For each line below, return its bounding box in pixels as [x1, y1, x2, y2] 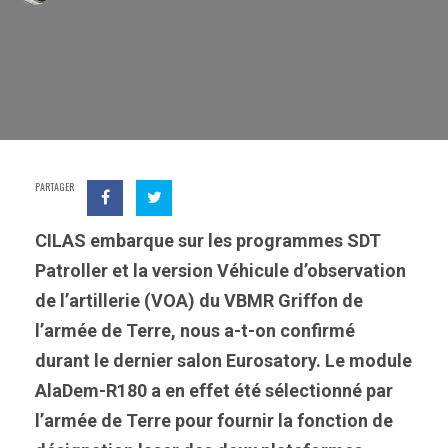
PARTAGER [35, 179, 74, 194]
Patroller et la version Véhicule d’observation [35, 260, 406, 281]
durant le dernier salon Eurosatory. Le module [35, 350, 412, 371]
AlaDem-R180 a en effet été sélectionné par [35, 380, 393, 401]
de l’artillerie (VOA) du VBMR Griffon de [35, 290, 363, 311]
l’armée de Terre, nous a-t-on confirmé [35, 320, 355, 341]
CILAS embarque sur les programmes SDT [35, 230, 381, 251]
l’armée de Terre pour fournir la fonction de [35, 410, 393, 431]
